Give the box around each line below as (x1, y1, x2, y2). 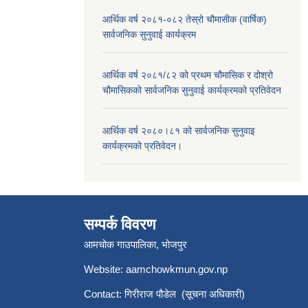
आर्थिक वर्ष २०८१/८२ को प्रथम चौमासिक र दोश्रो (102, 69, 273, 80)
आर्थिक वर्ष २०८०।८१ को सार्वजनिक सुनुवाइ (102, 124, 255, 136)
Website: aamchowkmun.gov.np (84, 263, 228, 275)
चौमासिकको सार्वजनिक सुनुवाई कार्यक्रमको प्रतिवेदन (102, 84, 281, 96)
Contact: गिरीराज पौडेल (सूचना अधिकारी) (84, 288, 245, 300)
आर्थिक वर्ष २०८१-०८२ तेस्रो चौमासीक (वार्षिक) (102, 13, 267, 25)
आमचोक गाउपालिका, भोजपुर (84, 239, 187, 250)
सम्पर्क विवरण (84, 216, 155, 233)
